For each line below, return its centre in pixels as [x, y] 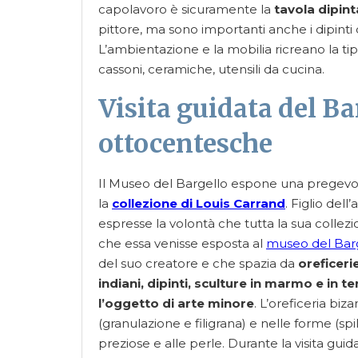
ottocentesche [185, 144]
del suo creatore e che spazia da [198, 263]
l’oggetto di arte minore [176, 303]
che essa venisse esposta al [182, 243]
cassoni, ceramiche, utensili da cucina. [211, 69]
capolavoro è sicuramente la [186, 9]
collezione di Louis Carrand [199, 203]
